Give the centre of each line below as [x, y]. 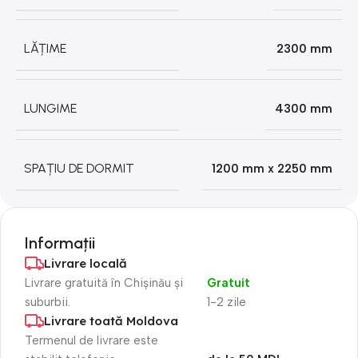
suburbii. [48, 302]
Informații [60, 243]
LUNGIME [50, 108]
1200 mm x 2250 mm [272, 168]
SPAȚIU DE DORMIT [79, 168]
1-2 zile [226, 302]
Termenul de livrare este [91, 340]
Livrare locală [86, 263]
